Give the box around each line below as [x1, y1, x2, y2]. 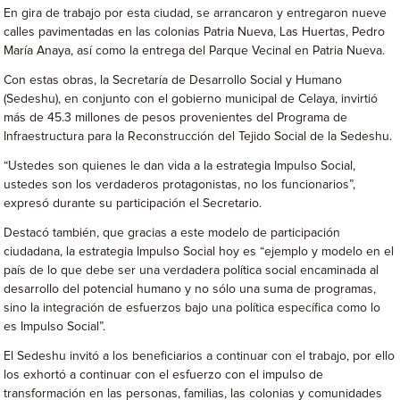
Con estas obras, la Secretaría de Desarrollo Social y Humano [4, 74, 343, 87]
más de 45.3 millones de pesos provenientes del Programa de [4, 112, 348, 124]
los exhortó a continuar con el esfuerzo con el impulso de [4, 369, 324, 381]
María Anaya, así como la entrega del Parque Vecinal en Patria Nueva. [4, 45, 386, 57]
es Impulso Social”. [4, 321, 106, 333]
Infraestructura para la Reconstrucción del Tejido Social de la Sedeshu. [4, 130, 393, 143]
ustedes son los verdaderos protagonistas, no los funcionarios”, [4, 179, 356, 191]
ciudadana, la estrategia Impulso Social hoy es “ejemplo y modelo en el [4, 246, 395, 258]
